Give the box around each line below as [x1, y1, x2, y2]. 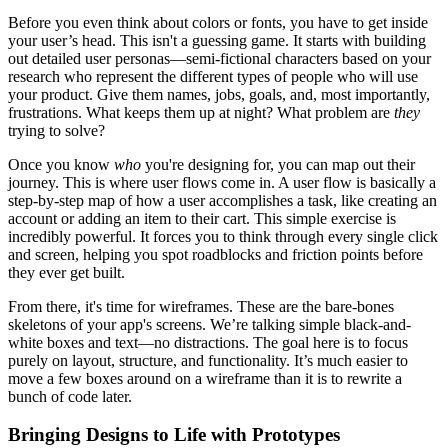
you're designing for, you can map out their [141, 155, 415, 173]
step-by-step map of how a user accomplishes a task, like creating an [8, 191, 437, 209]
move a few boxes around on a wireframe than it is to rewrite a [8, 369, 402, 387]
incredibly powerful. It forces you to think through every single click [8, 227, 438, 245]
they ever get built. [8, 263, 125, 281]
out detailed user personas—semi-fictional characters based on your [8, 49, 431, 67]
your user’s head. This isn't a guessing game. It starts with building [8, 31, 426, 49]
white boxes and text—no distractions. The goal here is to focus [8, 333, 408, 351]
